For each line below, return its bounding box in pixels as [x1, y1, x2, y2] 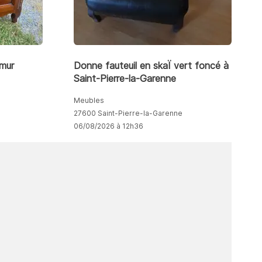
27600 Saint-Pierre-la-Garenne [73, 108, 182, 118]
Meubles [73, 95, 104, 105]
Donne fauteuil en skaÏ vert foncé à [73, 59, 229, 71]
